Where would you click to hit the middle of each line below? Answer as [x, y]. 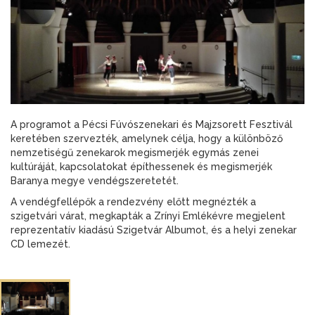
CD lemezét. [40, 244]
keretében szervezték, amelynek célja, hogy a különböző [147, 138]
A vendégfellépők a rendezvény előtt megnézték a [133, 201]
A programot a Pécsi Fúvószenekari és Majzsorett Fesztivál [152, 124]
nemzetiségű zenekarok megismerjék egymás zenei [135, 152]
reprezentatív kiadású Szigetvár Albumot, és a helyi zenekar [154, 230]
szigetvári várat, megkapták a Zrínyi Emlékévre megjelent [148, 216]
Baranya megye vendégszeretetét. [95, 180]
